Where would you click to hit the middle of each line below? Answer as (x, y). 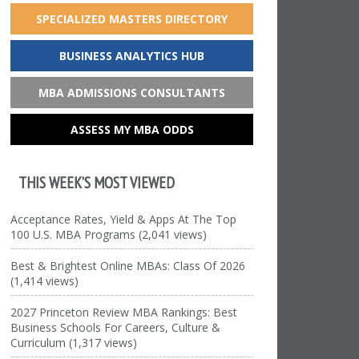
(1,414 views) (45, 281)
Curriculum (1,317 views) (74, 343)
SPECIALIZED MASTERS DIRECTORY (132, 19)
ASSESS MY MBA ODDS (132, 129)
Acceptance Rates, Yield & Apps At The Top (124, 219)
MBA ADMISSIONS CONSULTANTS (132, 93)
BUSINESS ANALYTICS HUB (132, 56)
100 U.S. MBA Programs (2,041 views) (109, 234)
